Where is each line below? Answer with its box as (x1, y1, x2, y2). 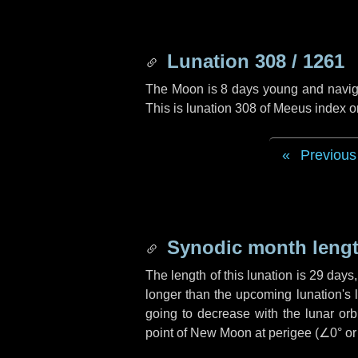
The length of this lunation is (145, 268, 309, 282)
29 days (308, 268, 355, 282)
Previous (300, 147, 356, 163)
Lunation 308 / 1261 (161, 50, 344, 72)
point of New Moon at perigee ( (145, 326, 319, 340)
